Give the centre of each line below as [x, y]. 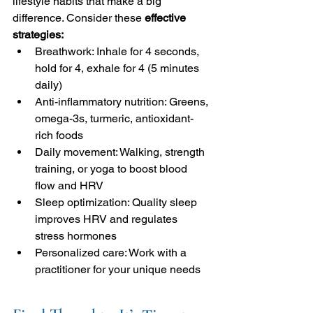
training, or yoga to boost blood [112, 168]
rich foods [59, 135]
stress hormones [76, 235]
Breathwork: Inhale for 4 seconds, [118, 51]
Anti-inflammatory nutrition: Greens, [123, 101]
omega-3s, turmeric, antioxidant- [114, 118]
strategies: [38, 34]
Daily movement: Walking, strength [121, 152]
